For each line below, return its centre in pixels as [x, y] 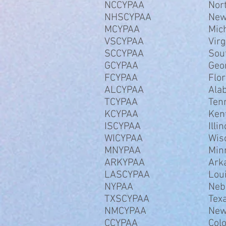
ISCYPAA [123, 127]
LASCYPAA [127, 175]
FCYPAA [121, 78]
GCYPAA [121, 66]
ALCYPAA [124, 90]
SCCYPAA [124, 54]
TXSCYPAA [127, 199]
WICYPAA [124, 139]
